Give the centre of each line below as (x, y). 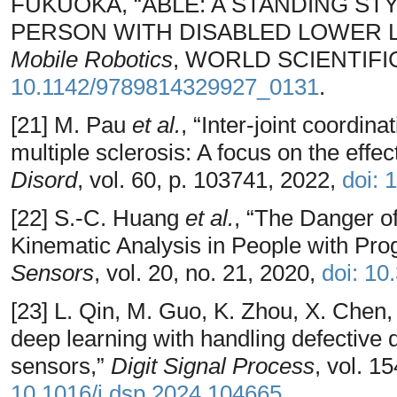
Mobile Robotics (92, 59)
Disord (44, 179)
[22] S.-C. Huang (98, 218)
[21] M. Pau (71, 125)
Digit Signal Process (213, 366)
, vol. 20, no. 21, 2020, (208, 272)
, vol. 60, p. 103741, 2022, (210, 179)
